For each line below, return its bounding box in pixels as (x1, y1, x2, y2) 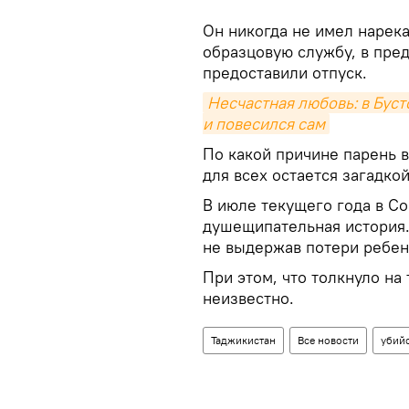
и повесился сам (203, 113, 325, 135)
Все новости (298, 333, 359, 348)
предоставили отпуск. (203, 62, 367, 84)
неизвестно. (203, 288, 294, 309)
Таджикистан (211, 333, 276, 348)
